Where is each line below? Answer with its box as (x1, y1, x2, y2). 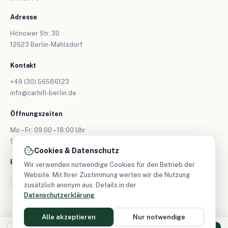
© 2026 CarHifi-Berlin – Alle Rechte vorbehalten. (10, 218, 153, 225)
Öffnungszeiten (10, 109, 63, 118)
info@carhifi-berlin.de (10, 89, 76, 97)
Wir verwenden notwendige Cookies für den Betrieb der (24, 161, 195, 168)
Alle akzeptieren (42, 213, 96, 221)
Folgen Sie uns (10, 158, 59, 166)
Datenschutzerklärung (24, 191, 95, 199)
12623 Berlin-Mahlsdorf (10, 40, 82, 48)
